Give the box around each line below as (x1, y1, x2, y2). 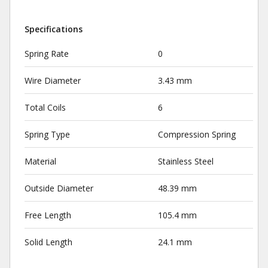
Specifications (25, 23, 83, 35)
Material (25, 156, 56, 167)
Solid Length (25, 236, 72, 248)
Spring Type (25, 129, 70, 140)
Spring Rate (25, 48, 69, 59)
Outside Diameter (25, 182, 93, 194)
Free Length (25, 209, 71, 221)
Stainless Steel (157, 156, 214, 167)
